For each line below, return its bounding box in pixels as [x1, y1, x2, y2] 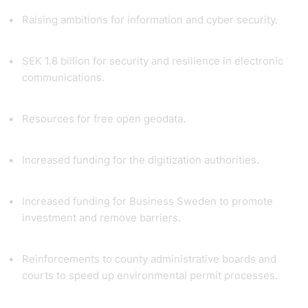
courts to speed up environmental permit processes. [22, 269, 280, 282]
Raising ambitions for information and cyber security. [22, 13, 280, 26]
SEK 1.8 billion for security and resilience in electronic [22, 54, 283, 67]
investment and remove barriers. [22, 211, 184, 224]
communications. [22, 71, 107, 84]
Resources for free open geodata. [22, 112, 188, 125]
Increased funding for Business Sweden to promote [22, 195, 273, 208]
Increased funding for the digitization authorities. [22, 153, 262, 166]
